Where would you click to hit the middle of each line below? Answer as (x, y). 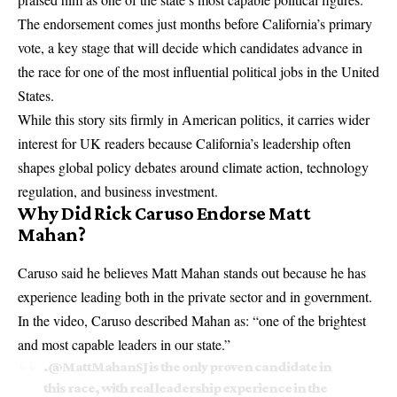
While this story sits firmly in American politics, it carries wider (194, 120)
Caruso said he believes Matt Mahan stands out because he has (192, 273)
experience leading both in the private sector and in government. (195, 297)
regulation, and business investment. (118, 191)
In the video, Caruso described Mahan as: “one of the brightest (192, 321)
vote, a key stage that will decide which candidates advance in (190, 48)
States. (36, 96)
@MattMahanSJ (97, 367)
